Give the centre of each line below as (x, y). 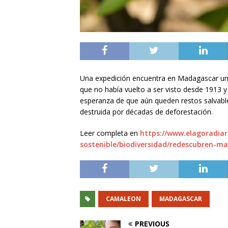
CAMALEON (123, 198)
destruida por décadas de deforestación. (146, 111)
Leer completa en (110, 133)
